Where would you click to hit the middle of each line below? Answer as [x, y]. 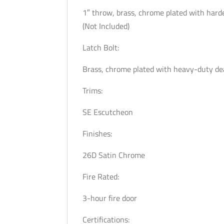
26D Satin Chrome [114, 155]
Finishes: [98, 133]
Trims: [93, 90]
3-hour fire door [110, 198]
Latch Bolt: [101, 47]
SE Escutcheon [108, 112]
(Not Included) [106, 26]
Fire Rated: [101, 176]
